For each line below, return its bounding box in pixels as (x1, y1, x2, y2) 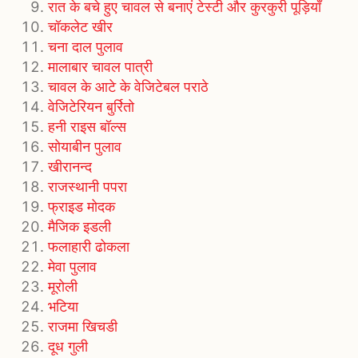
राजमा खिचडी (48, 318, 117, 336)
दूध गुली (48, 338, 88, 356)
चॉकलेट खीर (48, 18, 113, 36)
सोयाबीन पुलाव (48, 138, 121, 156)
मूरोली (48, 278, 78, 296)
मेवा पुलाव (48, 258, 97, 276)
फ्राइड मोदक (48, 198, 115, 216)
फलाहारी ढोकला (48, 238, 129, 256)
